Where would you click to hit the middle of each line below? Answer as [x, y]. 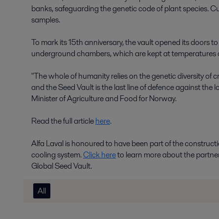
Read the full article [63, 121]
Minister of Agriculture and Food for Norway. [104, 99]
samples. [46, 20]
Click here [99, 155]
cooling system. [57, 155]
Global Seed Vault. [62, 166]
